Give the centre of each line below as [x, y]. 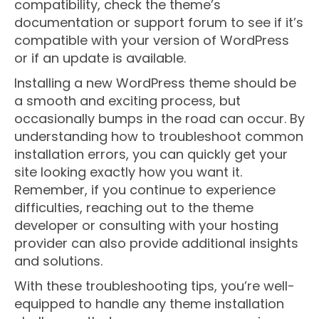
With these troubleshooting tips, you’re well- [155, 286]
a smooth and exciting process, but [127, 101]
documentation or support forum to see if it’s [159, 22]
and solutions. [58, 261]
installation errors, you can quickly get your [151, 154]
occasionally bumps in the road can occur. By [159, 119]
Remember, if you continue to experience [145, 190]
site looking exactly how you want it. [128, 172]
